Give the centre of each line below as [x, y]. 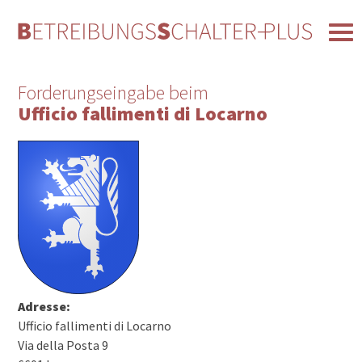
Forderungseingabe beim [114, 93]
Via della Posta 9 [63, 345]
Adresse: [44, 306]
